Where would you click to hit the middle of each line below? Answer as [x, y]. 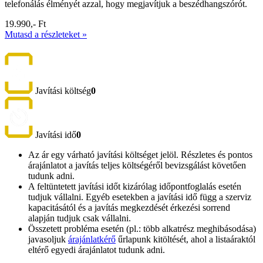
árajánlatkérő [92, 240]
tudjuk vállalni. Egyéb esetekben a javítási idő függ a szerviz [140, 197]
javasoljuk [48, 240]
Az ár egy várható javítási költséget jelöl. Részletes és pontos [140, 155]
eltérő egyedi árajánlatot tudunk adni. [97, 250]
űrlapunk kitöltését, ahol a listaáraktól [186, 240]
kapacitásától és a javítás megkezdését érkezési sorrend [129, 208]
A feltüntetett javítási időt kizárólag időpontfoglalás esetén [135, 187]
